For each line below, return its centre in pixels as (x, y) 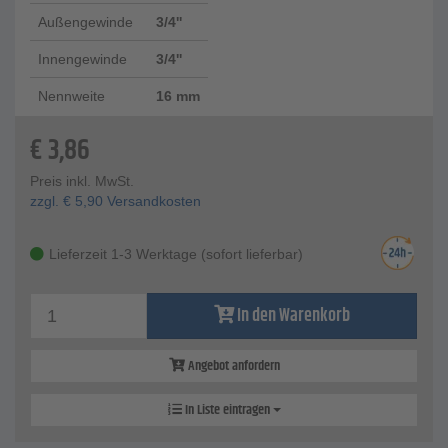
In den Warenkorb (293, 316)
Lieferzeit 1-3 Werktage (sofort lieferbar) (176, 254)
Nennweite (71, 96)
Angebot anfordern (232, 366)
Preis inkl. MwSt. (82, 181)
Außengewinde (85, 22)
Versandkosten (152, 201)
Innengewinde (82, 59)
